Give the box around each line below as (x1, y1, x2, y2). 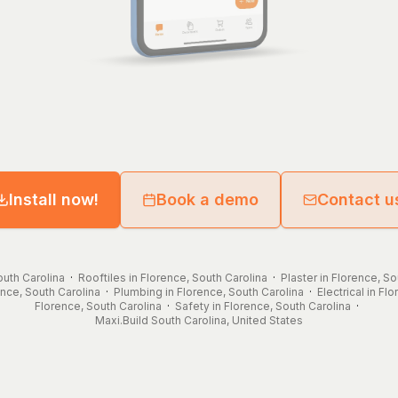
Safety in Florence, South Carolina (174, 298, 351, 313)
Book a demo (155, 189, 259, 209)
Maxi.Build (95, 313, 148, 327)
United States (232, 313, 303, 327)
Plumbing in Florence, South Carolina (113, 284, 304, 298)
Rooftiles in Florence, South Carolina (77, 270, 267, 284)
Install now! (8, 189, 99, 209)
